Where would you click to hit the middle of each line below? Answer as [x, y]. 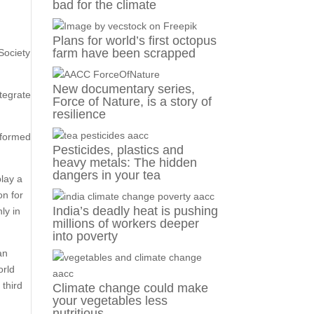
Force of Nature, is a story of [132, 102]
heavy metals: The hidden [124, 163]
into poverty [85, 237]
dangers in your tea [106, 176]
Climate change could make [130, 288]
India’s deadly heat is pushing [135, 211]
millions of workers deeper [125, 224]
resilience [79, 115]
